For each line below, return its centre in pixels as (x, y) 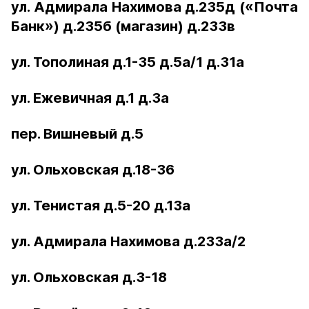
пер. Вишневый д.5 (77, 134)
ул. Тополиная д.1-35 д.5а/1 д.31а (128, 62)
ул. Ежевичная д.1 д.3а (90, 98)
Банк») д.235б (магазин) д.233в (123, 26)
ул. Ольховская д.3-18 (89, 277)
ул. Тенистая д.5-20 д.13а (101, 206)
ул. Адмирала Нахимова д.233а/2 (128, 241)
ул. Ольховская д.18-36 (93, 170)
